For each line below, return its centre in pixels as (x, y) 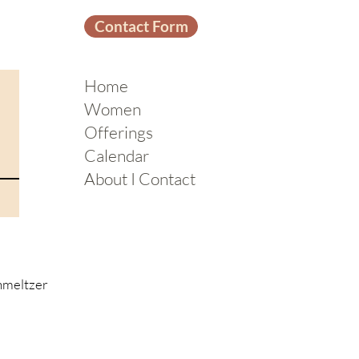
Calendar (117, 155)
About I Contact (140, 179)
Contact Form (141, 26)
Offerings (119, 132)
